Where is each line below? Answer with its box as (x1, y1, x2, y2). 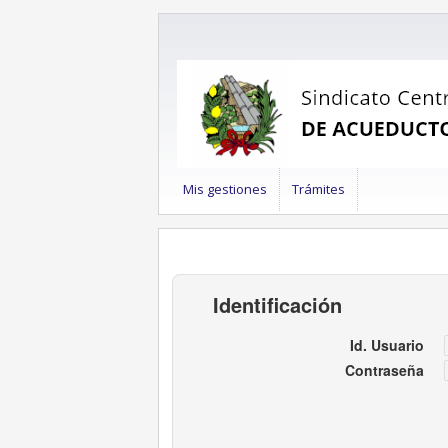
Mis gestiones (182, 179, 267, 198)
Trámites (291, 179, 345, 198)
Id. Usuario (350, 335, 424, 356)
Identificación (219, 290, 342, 320)
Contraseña (345, 360, 424, 381)
